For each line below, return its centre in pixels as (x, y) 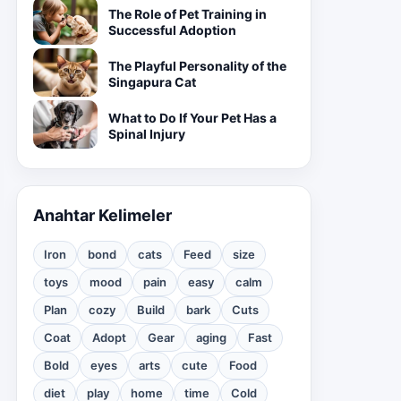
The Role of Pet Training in (188, 14)
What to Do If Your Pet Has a (192, 118)
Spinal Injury (147, 134)
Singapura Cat (152, 82)
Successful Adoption (172, 30)
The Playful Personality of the (197, 66)
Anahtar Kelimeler (102, 215)
